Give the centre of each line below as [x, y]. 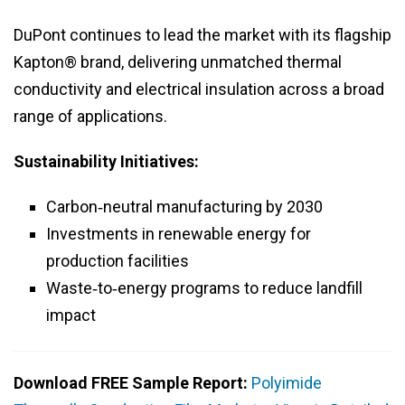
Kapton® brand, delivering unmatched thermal [178, 62]
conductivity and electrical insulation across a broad [199, 89]
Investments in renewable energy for [179, 234]
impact [71, 316]
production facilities [118, 261]
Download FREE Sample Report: [132, 383]
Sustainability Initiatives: [106, 162]
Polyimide [287, 383]
